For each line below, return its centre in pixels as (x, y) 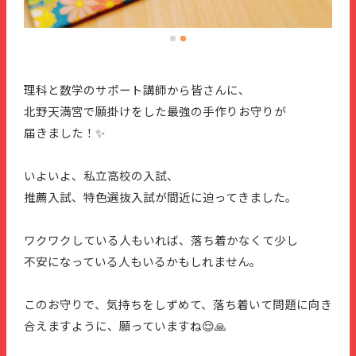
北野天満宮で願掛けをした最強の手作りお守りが (155, 112)
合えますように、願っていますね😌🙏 (125, 327)
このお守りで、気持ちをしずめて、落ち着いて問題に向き (178, 306)
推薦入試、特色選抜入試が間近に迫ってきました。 (161, 198)
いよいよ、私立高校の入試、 (101, 177)
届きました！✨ (64, 134)
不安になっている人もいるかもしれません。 (143, 263)
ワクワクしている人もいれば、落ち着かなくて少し (161, 241)
